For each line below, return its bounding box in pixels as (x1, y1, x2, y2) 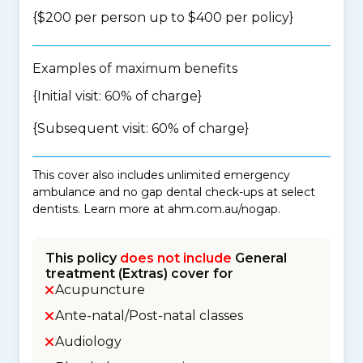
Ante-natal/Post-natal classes (55, 308, 243, 323)
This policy (45, 250, 120, 266)
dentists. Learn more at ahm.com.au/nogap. (32, 202, 280, 216)
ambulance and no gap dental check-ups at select (32, 185, 315, 199)
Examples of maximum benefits (32, 61, 237, 76)
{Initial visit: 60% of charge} (32, 88, 202, 104)
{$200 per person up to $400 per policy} (32, 10, 293, 25)
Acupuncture (55, 282, 145, 297)
